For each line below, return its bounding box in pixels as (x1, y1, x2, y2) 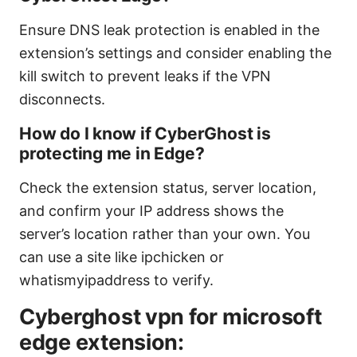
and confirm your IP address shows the (19, 202, 284, 220)
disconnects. (19, 91, 105, 108)
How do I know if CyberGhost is (19, 124, 271, 144)
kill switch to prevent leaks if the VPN (19, 68, 271, 85)
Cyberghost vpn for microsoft (19, 304, 322, 331)
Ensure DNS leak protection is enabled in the (19, 22, 320, 39)
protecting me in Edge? (19, 143, 205, 164)
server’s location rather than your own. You (19, 226, 310, 243)
